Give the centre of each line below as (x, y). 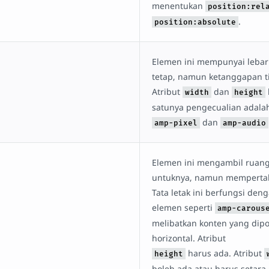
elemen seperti (183, 207)
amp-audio (244, 122)
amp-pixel (176, 122)
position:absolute (195, 22)
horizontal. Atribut (189, 238)
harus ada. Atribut (225, 253)
